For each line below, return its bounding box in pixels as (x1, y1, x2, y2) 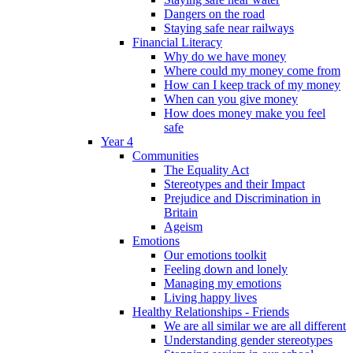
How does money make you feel (164, 106, 325, 121)
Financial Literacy (132, 35, 222, 50)
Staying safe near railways (164, 21, 294, 35)
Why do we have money (164, 50, 286, 64)
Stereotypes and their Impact (164, 177, 305, 191)
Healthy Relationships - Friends (132, 305, 289, 319)
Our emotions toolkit (164, 248, 266, 262)
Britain (164, 206, 198, 220)
